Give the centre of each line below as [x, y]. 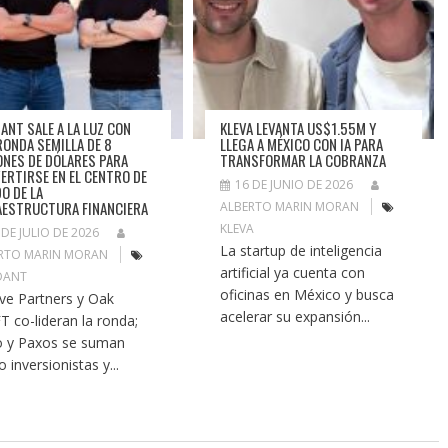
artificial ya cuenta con [293, 272]
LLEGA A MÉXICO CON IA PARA [302, 143]
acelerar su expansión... [295, 316]
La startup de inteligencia [301, 250]
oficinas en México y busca [307, 294]
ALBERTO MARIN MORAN [290, 206]
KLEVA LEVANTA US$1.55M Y [298, 127]
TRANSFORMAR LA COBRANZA [303, 159]
